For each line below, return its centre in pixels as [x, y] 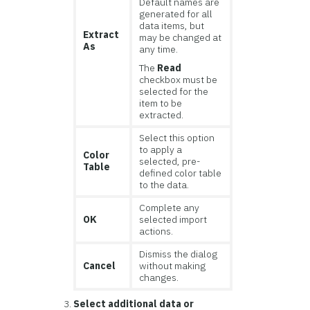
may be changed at [181, 38]
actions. [156, 231]
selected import [173, 220]
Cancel [100, 266]
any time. [159, 49]
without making [173, 266]
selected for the [174, 92]
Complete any [170, 208]
